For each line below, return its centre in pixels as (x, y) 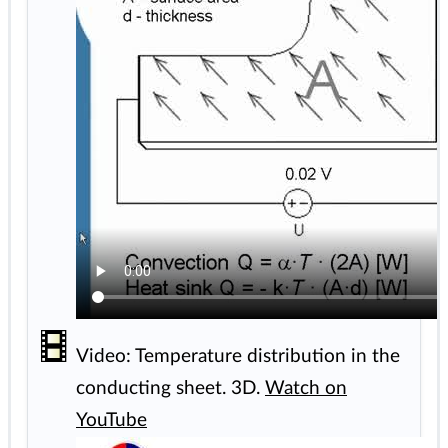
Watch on (306, 389)
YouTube (111, 421)
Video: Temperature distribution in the (238, 357)
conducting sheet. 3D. (170, 389)
